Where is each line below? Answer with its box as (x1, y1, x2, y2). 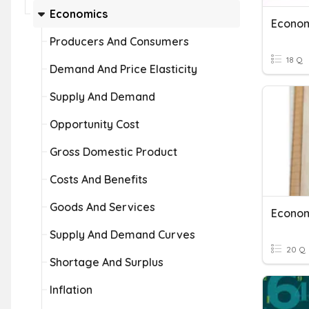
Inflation (50, 283, 92, 297)
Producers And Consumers (50, 34, 189, 48)
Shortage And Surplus (50, 255, 163, 269)
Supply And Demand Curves (50, 228, 195, 241)
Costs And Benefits (50, 172, 148, 186)
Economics (50, 7, 108, 21)
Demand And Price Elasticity (50, 62, 197, 76)
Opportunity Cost (50, 117, 139, 131)
